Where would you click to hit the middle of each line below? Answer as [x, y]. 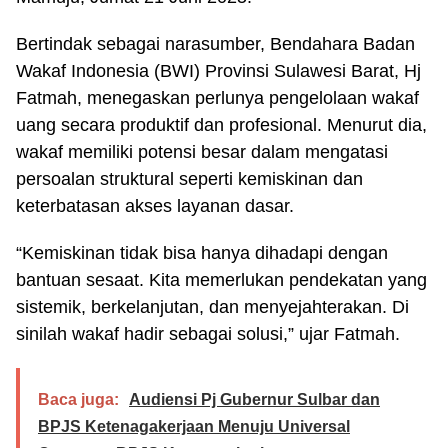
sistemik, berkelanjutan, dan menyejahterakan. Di [212, 306]
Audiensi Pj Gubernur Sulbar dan [254, 399]
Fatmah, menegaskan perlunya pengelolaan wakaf [217, 97]
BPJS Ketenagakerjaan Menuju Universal [194, 426]
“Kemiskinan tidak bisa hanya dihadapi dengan [202, 252]
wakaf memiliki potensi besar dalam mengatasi [202, 151]
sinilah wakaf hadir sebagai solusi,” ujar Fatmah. [208, 333]
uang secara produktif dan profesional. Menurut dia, [221, 124]
